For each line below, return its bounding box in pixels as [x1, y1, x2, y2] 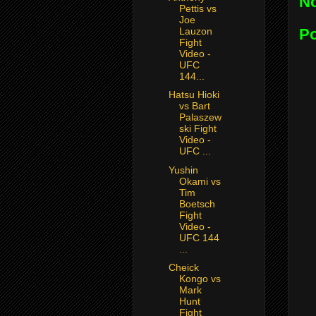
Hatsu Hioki [168, 89, 219, 101]
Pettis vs [178, 2, 217, 14]
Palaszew [178, 111, 221, 123]
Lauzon [178, 25, 212, 37]
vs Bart [178, 100, 210, 112]
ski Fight [178, 123, 217, 135]
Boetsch [178, 197, 215, 209]
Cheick [168, 262, 199, 274]
